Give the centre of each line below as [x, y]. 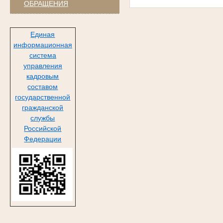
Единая [43, 35]
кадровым [43, 76]
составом [43, 87]
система [43, 56]
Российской [43, 129]
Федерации [43, 139]
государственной [43, 97]
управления [43, 66]
